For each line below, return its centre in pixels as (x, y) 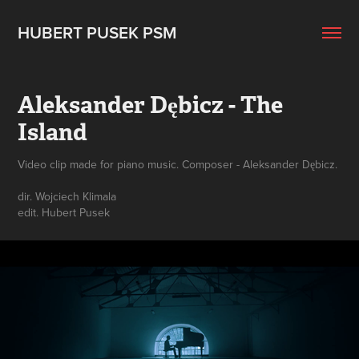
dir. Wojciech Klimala (67, 196)
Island (53, 132)
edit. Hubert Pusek (64, 212)
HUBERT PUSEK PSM (98, 32)
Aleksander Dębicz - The (151, 105)
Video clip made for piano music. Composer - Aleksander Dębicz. (178, 164)
